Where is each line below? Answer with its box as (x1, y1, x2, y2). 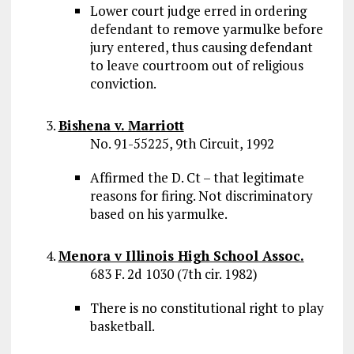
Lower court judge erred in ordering (89, 2, 307, 20)
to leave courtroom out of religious (89, 56, 303, 74)
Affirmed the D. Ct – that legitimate (89, 168, 304, 186)
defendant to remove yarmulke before (89, 20, 323, 38)
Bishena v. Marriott (58, 116, 184, 134)
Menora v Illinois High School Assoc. (58, 247, 304, 265)
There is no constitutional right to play (89, 299, 324, 317)
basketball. (89, 317, 155, 335)
